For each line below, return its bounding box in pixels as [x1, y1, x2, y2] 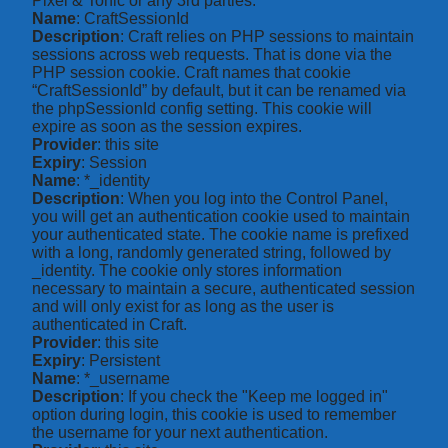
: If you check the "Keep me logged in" [120, 388, 388, 406]
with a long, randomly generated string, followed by [32, 244, 391, 262]
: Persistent [81, 352, 160, 370]
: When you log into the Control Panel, [120, 190, 388, 208]
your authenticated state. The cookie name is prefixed [32, 226, 409, 244]
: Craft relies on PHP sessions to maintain [120, 28, 414, 46]
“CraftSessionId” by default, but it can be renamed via [32, 82, 406, 100]
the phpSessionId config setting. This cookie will [32, 100, 372, 118]
